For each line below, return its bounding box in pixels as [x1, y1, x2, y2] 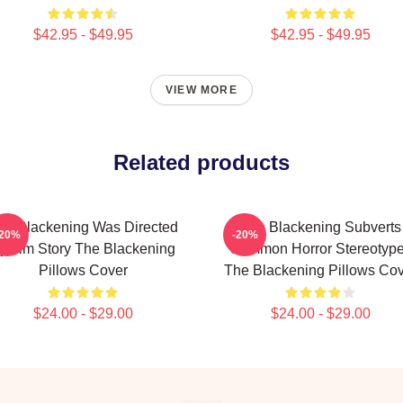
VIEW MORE [166, 84, 237, 96]
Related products [113, 150, 290, 175]
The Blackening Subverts [239, 219, 401, 235]
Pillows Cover [38, 263, 128, 278]
